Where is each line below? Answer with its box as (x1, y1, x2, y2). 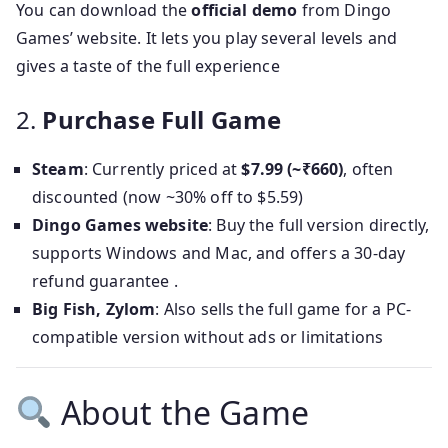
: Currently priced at (83, 158, 242, 180)
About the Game (52, 391, 309, 434)
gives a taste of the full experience (16, 55, 280, 77)
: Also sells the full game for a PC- (155, 298, 412, 320)
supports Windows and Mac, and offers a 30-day (32, 242, 406, 264)
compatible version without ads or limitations (32, 326, 384, 348)
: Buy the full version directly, (208, 214, 430, 236)
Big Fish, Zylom (32, 298, 156, 320)
